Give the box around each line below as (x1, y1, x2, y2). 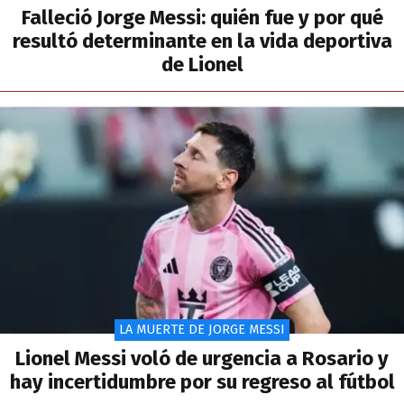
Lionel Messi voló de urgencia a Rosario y (15, 345, 389, 371)
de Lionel (161, 51, 243, 77)
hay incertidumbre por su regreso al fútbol (9, 369, 395, 394)
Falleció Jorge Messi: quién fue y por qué (21, 5, 383, 30)
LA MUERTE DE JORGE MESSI (119, 321, 285, 337)
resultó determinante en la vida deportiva (12, 28, 392, 53)
